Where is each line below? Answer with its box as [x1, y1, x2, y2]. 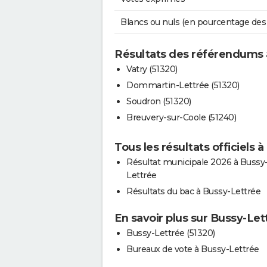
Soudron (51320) [126, 96, 191, 107]
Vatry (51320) [126, 64, 178, 75]
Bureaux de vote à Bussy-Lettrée [126, 244, 259, 255]
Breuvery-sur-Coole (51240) [126, 112, 236, 123]
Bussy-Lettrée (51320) [126, 228, 215, 239]
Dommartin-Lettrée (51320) [126, 80, 240, 91]
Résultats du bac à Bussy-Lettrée [126, 186, 260, 197]
